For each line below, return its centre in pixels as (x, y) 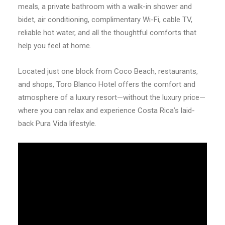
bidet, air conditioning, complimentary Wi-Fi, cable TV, (105, 20)
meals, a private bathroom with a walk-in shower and (105, 7)
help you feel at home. (55, 46)
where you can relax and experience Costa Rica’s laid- (106, 111)
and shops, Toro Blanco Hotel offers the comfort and (107, 85)
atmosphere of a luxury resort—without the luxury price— (112, 98)
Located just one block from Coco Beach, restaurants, (108, 72)
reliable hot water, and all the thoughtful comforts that (107, 33)
